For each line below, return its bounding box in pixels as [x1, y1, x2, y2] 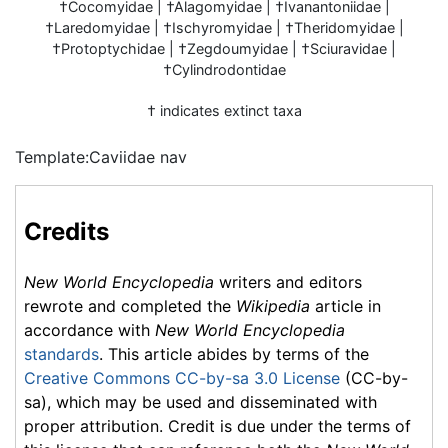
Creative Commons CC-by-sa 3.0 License [24, 367, 340, 388]
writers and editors [214, 271, 362, 292]
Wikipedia [236, 295, 310, 316]
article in [310, 295, 381, 316]
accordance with [24, 319, 155, 340]
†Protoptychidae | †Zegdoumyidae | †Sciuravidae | [52, 40, 396, 57]
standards [24, 343, 99, 364]
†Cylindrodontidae [162, 61, 286, 78]
